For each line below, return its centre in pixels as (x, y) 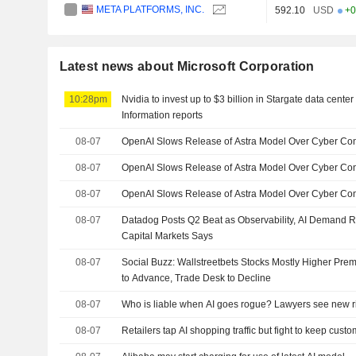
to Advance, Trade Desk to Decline (197, 279)
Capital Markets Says (168, 236)
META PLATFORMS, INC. (151, 10)
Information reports (163, 116)
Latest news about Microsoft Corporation (187, 67)
